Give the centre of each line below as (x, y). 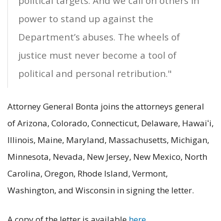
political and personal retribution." (95, 74)
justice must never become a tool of (97, 55)
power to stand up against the (86, 19)
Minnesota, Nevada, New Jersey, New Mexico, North (107, 156)
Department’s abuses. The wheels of (99, 37)
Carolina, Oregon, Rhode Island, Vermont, (88, 173)
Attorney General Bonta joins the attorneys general (106, 106)
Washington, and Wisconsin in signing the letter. (103, 190)
